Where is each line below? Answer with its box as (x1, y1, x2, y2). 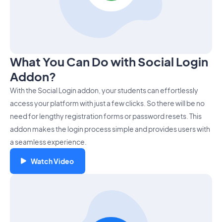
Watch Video (31, 157, 74, 166)
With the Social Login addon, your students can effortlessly (10, 86, 198, 95)
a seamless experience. (10, 137, 87, 147)
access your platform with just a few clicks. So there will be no (10, 99, 205, 108)
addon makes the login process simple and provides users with (10, 124, 210, 134)
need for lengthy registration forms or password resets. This (10, 111, 202, 121)
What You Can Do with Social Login (10, 54, 209, 69)
